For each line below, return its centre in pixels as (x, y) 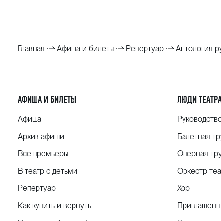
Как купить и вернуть (55, 206)
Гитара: (33, 30)
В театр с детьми (48, 171)
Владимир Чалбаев (87, 30)
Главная (31, 49)
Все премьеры (43, 154)
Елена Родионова (75, 16)
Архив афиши (41, 137)
